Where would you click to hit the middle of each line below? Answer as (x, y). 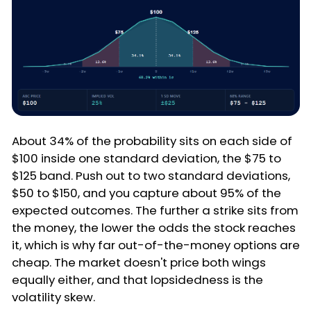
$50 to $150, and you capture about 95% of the (146, 193)
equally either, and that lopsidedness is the (137, 280)
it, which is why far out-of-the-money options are (156, 245)
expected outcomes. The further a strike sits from (155, 211)
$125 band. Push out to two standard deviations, (151, 176)
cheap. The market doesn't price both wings (139, 263)
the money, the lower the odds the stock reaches (154, 228)
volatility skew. (53, 297)
